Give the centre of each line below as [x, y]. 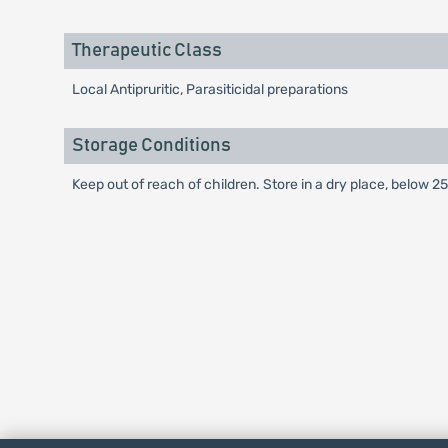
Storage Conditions [151, 145]
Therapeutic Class [146, 50]
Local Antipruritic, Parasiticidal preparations [209, 89]
